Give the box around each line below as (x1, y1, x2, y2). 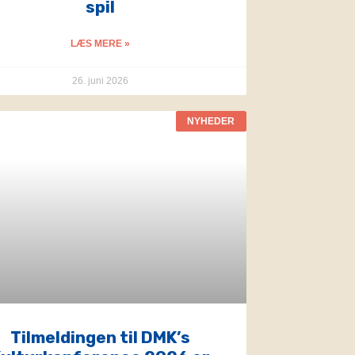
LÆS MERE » (71, 37, 131, 49)
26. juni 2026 (72, 74, 129, 86)
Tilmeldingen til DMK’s (10, 326, 191, 347)
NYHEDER (187, 115, 235, 127)
